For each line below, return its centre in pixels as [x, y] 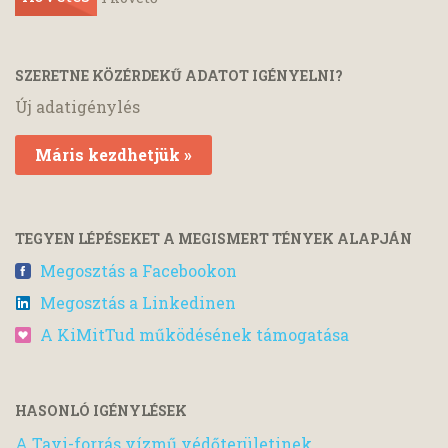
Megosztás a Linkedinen [138, 302]
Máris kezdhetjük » [113, 155]
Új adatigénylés [77, 107]
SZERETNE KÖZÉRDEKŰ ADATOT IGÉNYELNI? [179, 76]
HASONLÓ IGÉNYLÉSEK [101, 410]
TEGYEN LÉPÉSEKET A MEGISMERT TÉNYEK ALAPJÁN [213, 239]
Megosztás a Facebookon [138, 270]
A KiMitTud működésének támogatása [194, 334]
